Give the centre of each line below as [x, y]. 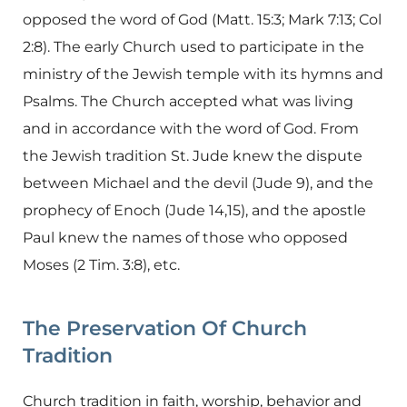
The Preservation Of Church [165, 328]
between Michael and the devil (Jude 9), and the [198, 183]
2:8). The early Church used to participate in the [194, 46]
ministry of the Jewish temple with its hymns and [203, 74]
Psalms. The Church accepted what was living [188, 101]
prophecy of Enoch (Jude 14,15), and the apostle [194, 210]
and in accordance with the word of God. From [191, 128]
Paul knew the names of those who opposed [185, 237]
